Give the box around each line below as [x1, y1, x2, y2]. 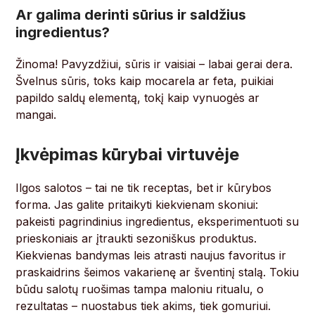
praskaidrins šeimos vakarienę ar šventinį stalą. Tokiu [15, 265, 300, 280]
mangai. [15, 108, 57, 122]
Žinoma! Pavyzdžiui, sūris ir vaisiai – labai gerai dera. [15, 57, 293, 72]
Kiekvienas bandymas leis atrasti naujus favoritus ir [15, 248, 287, 263]
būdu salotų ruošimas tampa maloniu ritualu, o [15, 282, 264, 297]
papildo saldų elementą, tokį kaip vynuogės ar [15, 91, 260, 105]
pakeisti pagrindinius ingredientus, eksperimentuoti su [15, 214, 300, 229]
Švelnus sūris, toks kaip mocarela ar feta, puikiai [15, 74, 274, 89]
